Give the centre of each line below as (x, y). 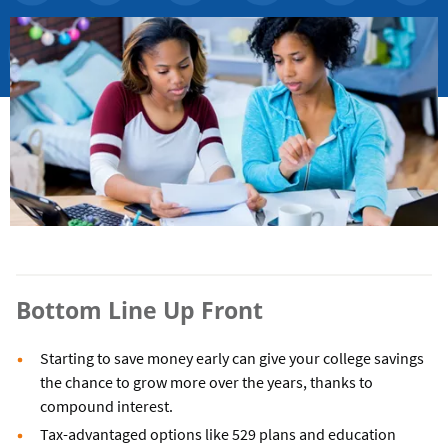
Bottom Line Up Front (139, 310)
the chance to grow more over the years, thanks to (206, 382)
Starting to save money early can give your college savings (232, 358)
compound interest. (106, 406)
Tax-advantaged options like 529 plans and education (218, 434)
